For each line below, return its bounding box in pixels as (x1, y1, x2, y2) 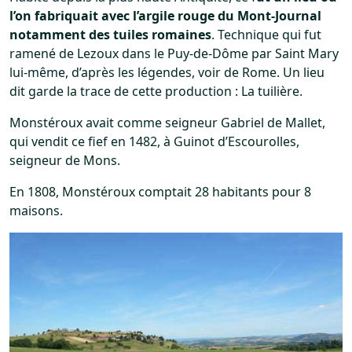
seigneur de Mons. (9, 151, 120, 169)
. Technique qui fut (211, 25, 321, 43)
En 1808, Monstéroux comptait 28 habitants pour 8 (9, 182, 311, 200)
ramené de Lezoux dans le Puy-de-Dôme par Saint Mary (9, 44, 339, 62)
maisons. (9, 201, 63, 219)
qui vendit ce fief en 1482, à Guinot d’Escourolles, (9, 132, 299, 150)
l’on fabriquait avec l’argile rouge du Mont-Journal (9, 6, 321, 24)
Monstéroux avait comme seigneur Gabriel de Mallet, (9, 113, 325, 131)
